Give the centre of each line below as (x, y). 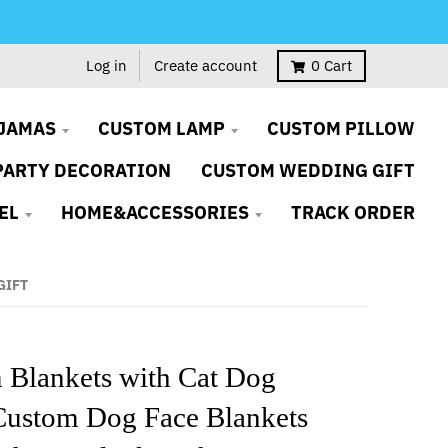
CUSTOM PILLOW (341, 128)
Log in (106, 65)
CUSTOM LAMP (161, 128)
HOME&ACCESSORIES (155, 212)
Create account (205, 65)
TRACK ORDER (353, 212)
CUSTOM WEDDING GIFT (308, 170)
